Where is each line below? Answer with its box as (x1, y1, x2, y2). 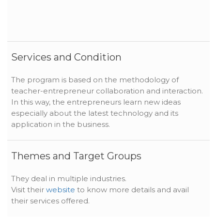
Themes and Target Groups (11, 150, 141, 162)
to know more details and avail (75, 185, 189, 194)
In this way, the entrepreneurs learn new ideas (11, 97, 181, 107)
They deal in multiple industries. (11, 173, 126, 183)
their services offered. (11, 196, 90, 205)
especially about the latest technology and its (11, 108, 178, 118)
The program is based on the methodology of (11, 75, 179, 84)
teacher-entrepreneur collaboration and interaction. (11, 86, 203, 95)
